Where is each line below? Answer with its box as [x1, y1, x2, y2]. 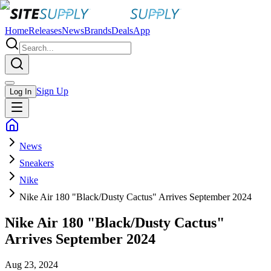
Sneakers [19, 158, 54, 168]
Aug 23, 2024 [5, 259, 58, 270]
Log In [10, 87, 31, 96]
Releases [28, 25, 62, 36]
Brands [84, 25, 111, 36]
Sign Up [36, 86, 68, 96]
